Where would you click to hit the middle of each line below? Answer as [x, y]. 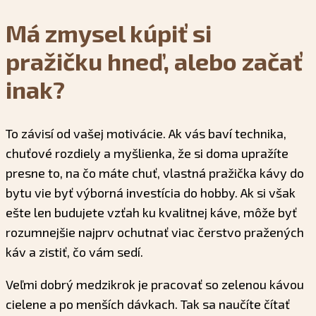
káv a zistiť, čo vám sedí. [74, 252]
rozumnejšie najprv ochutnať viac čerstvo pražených [155, 232]
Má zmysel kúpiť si [109, 32]
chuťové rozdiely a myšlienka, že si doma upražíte [147, 153]
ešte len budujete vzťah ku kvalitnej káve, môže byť [151, 213]
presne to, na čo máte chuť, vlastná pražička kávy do [155, 173]
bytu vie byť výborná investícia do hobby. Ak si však [151, 193]
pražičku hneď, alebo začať [154, 61]
